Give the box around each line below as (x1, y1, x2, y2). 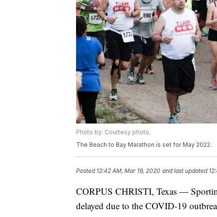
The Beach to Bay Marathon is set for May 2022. (76, 141, 212, 149)
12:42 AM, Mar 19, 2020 (96, 167, 160, 175)
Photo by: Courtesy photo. (76, 128, 151, 136)
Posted (76, 167, 96, 175)
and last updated (162, 167, 207, 175)
